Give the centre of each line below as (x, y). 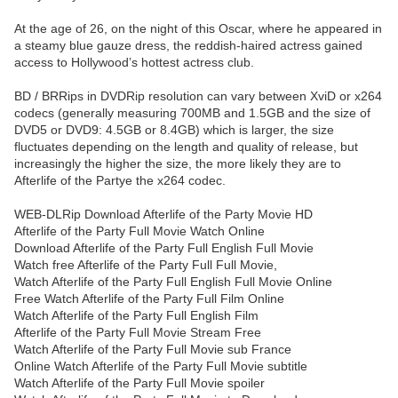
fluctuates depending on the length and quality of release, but (186, 147)
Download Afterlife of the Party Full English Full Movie (164, 248)
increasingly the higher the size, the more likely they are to (178, 164)
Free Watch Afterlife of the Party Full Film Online (149, 299)
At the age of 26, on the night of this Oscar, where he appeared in (198, 29)
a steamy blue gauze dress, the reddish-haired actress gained (188, 46)
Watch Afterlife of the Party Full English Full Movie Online (173, 282)
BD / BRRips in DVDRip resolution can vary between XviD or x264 (198, 96)
